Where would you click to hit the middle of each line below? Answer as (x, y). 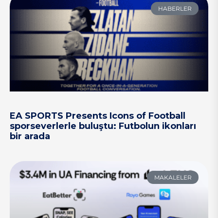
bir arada (30, 136)
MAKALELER (173, 177)
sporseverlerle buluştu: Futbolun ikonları (103, 126)
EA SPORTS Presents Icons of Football (98, 116)
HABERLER (175, 8)
